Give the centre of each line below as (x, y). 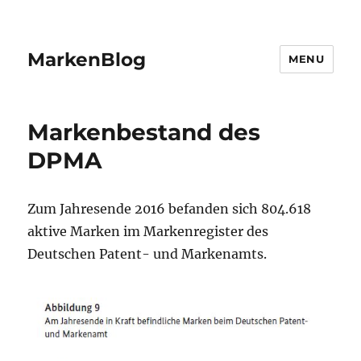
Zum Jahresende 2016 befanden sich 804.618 (170, 209)
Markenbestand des (144, 132)
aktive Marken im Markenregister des (148, 231)
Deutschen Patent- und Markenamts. (147, 254)
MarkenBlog (87, 59)
